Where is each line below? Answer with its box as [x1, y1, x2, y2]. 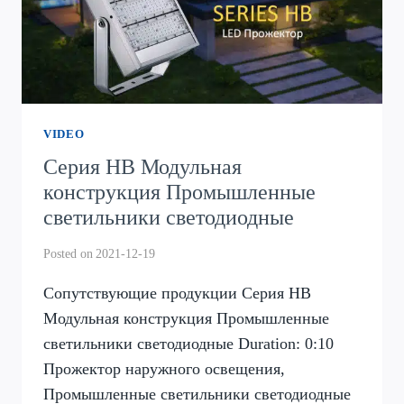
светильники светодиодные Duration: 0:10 [43, 334, 334, 353]
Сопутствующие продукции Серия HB [43, 283, 311, 302]
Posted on [43, 245, 93, 261]
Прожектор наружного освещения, [43, 359, 285, 378]
